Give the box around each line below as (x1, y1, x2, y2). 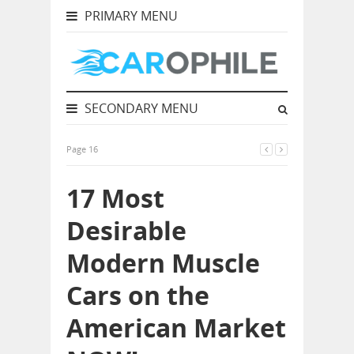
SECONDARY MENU (81, 100, 198, 117)
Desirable (66, 213, 186, 247)
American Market (66, 311, 286, 345)
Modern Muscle (66, 246, 260, 280)
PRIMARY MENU (81, 7, 178, 24)
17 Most (66, 181, 164, 215)
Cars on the (66, 278, 209, 312)
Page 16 (66, 143, 98, 155)
